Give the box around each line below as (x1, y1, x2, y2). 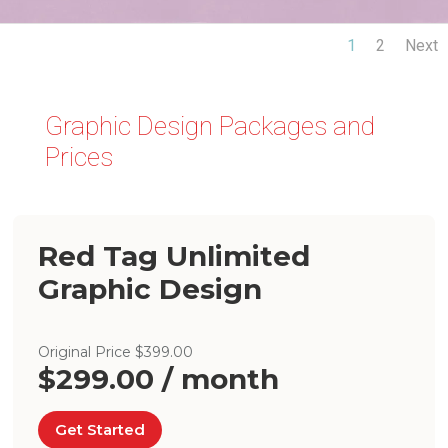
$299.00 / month (38, 361, 280, 396)
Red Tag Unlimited (38, 238, 311, 273)
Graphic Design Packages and (44, 110, 375, 141)
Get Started (55, 420, 146, 440)
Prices (44, 141, 113, 172)
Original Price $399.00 (38, 342, 194, 361)
